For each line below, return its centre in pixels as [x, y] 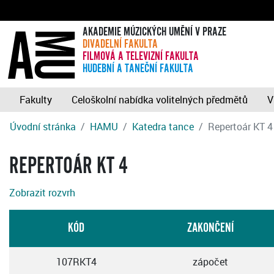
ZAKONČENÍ [210, 228]
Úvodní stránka [43, 127]
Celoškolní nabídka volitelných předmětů [160, 100]
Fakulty [36, 100]
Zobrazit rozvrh [42, 193]
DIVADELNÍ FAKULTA [120, 44]
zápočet [210, 262]
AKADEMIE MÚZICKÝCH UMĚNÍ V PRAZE [154, 32]
